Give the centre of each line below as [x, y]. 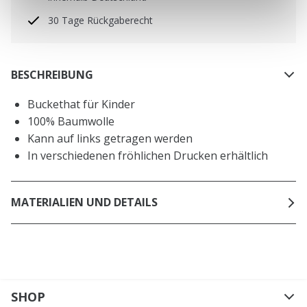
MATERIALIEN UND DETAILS [84, 202]
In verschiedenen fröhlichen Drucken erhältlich [148, 155]
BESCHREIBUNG [52, 75]
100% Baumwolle [71, 121]
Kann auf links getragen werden [110, 138]
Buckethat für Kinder [81, 104]
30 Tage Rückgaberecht [100, 21]
